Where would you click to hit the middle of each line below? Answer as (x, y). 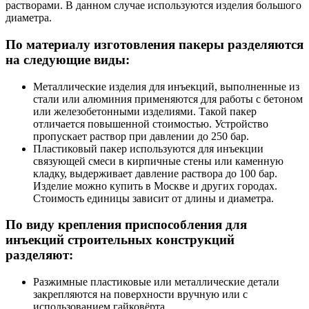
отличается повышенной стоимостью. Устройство (151, 123)
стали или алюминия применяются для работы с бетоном (168, 99)
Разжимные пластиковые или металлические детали (156, 282)
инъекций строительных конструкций (120, 240)
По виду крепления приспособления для (126, 225)
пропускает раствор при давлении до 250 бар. (141, 136)
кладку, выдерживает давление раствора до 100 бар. (155, 173)
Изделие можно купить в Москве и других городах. (155, 186)
